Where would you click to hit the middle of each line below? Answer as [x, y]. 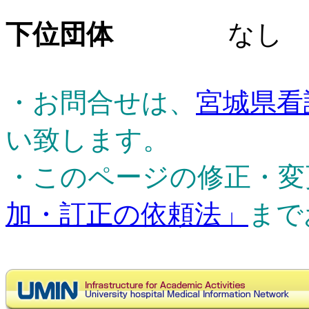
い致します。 [88, 139]
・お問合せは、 [101, 102]
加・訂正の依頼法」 [127, 214]
